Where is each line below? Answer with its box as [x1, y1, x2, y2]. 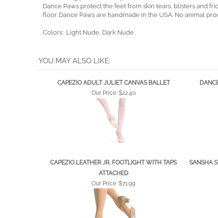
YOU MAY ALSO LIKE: [38, 77, 110, 87]
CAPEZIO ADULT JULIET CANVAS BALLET [57, 100, 170, 108]
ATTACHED [98, 191, 128, 198]
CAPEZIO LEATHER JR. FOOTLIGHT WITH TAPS [50, 180, 177, 187]
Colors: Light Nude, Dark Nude [43, 50, 134, 57]
